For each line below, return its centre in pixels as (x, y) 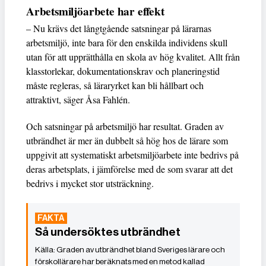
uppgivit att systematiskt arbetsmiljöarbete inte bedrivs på (132, 154)
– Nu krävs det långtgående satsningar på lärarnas (119, 28)
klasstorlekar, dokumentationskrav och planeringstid (123, 71)
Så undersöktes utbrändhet (108, 232)
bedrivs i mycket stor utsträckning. (90, 183)
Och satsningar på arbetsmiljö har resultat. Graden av (125, 126)
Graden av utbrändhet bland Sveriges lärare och (141, 249)
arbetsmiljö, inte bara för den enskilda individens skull (127, 42)
